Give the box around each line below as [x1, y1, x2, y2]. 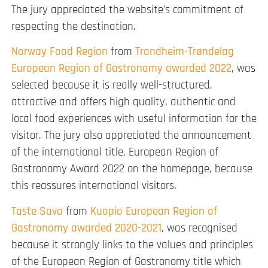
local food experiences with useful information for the [11, 111, 257, 127]
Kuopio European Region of [90, 203, 217, 219]
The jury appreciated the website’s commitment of [11, 2, 243, 18]
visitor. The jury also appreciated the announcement [11, 128, 251, 144]
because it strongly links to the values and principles [11, 237, 253, 252]
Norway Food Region [11, 44, 108, 60]
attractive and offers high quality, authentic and [11, 95, 236, 110]
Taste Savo [11, 203, 63, 219]
